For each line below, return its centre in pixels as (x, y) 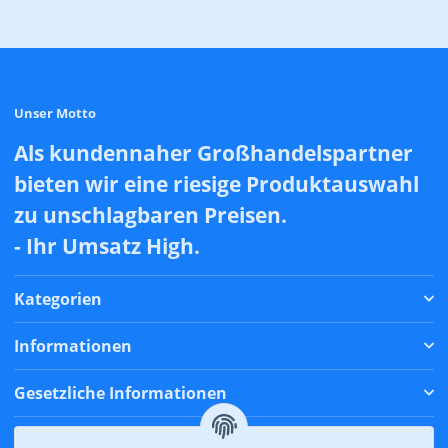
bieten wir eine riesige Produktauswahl (216, 183)
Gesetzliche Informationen (120, 392)
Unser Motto (55, 112)
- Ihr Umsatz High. (107, 245)
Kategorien (58, 298)
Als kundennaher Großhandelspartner (213, 152)
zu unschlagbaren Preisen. (150, 214)
